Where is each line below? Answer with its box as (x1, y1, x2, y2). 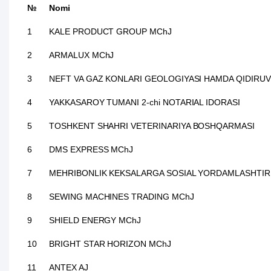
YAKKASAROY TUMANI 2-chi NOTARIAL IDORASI (49, 97, 240, 107)
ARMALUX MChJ (49, 50, 114, 60)
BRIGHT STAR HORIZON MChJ (49, 239, 171, 249)
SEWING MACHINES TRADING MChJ (49, 192, 194, 201)
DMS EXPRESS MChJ (49, 145, 134, 154)
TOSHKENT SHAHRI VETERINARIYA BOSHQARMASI (49, 121, 255, 131)
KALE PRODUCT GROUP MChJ (49, 27, 172, 36)
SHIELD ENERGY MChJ (49, 215, 142, 225)
